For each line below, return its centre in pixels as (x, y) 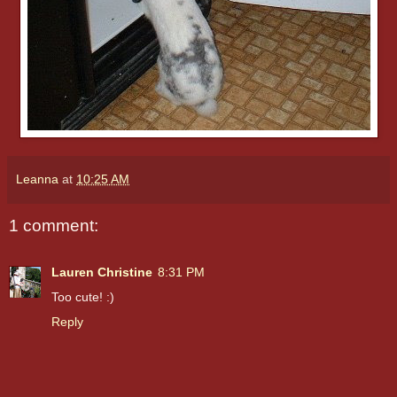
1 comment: (54, 226)
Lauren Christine (102, 272)
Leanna (37, 179)
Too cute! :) (83, 296)
